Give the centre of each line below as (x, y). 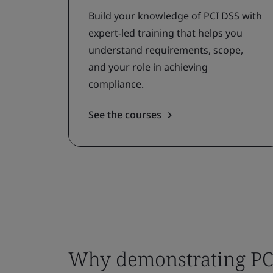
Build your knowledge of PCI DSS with (175, 16)
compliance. (116, 84)
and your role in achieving (148, 67)
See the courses (125, 115)
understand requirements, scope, (166, 50)
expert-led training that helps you (165, 33)
